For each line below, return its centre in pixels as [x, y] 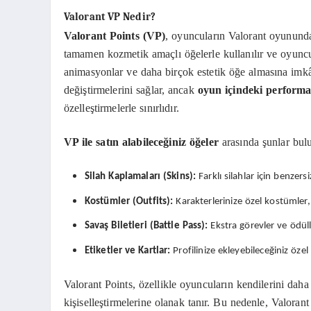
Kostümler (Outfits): [129, 201]
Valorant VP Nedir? [109, 17]
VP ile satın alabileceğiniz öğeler [141, 142]
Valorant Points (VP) [115, 36]
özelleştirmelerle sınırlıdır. [121, 108]
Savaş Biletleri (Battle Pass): [146, 226]
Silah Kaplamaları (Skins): [140, 177]
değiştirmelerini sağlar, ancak [131, 90]
